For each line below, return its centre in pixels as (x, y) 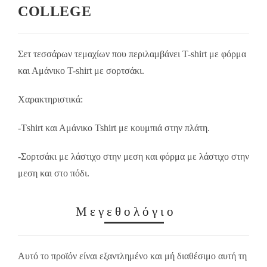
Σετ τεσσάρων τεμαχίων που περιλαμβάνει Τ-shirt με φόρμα (132, 54)
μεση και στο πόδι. (54, 173)
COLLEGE (55, 11)
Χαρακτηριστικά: (50, 99)
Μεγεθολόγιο (126, 211)
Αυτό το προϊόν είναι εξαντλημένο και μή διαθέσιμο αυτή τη (132, 256)
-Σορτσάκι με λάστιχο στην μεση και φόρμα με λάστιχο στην (133, 156)
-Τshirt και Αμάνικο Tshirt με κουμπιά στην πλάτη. (114, 128)
